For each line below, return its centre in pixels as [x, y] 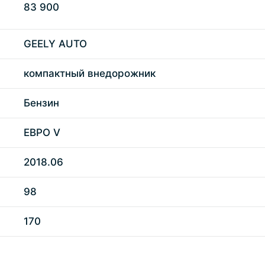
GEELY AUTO [55, 44]
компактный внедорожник [90, 73]
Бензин [41, 103]
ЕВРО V [42, 132]
